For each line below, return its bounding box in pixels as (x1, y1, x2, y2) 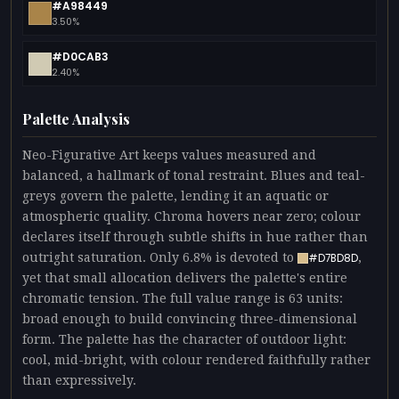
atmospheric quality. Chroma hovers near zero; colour (22, 209, 361, 224)
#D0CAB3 (52, 48, 110, 64)
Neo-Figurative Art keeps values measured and (22, 148, 316, 163)
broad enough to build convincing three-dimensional (22, 312, 357, 327)
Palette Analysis (22, 110, 130, 129)
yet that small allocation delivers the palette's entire (22, 271, 347, 286)
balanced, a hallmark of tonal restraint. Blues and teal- (22, 168, 365, 183)
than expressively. (22, 373, 136, 388)
